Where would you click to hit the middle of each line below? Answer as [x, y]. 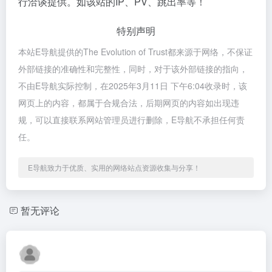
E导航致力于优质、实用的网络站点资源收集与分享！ [114, 167]
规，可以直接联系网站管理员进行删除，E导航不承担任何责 [131, 119]
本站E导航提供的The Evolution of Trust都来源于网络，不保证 [135, 51]
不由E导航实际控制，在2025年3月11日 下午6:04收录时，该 [133, 85]
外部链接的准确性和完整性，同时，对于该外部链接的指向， [133, 68]
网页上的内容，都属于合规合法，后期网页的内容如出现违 [129, 102]
